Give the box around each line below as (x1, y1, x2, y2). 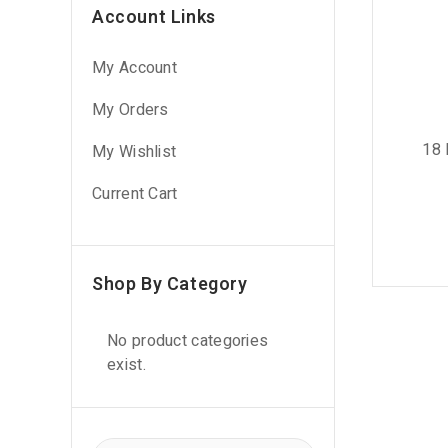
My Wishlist (92, 140, 177, 164)
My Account (92, 56, 177, 80)
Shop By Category (92, 271, 248, 298)
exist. (107, 353, 146, 377)
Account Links (92, 4, 216, 31)
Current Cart (92, 182, 178, 206)
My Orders (92, 98, 169, 122)
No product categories (107, 329, 269, 353)
